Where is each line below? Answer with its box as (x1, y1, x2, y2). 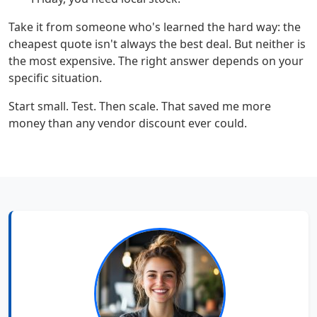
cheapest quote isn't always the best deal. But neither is (8, 36, 306, 52)
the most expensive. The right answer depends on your (8, 53, 304, 69)
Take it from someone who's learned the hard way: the (8, 19, 301, 35)
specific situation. (8, 70, 102, 86)
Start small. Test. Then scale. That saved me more (8, 98, 271, 115)
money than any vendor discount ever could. (8, 115, 247, 132)
